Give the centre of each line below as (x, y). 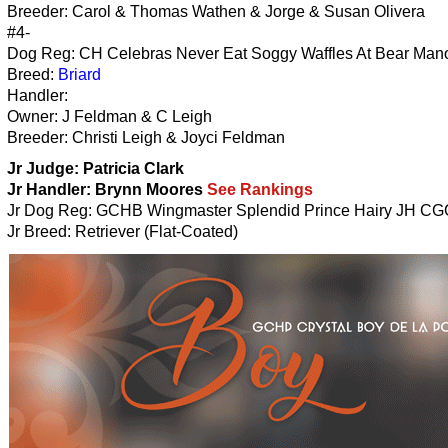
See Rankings (260, 189)
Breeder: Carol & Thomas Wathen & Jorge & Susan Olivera (216, 11)
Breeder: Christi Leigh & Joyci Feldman (146, 137)
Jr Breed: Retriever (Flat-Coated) (122, 231)
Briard (79, 74)
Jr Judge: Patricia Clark (95, 168)
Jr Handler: (49, 189)
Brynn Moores (151, 189)
